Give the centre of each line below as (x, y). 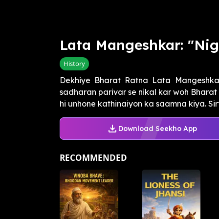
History (74, 64)
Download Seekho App (157, 128)
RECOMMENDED (93, 158)
